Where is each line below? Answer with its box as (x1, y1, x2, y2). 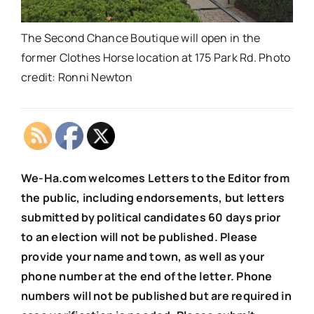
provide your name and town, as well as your (20, 249, 265, 265)
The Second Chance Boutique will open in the (20, 30, 261, 46)
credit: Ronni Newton (20, 69, 132, 86)
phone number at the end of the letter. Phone (20, 268, 273, 285)
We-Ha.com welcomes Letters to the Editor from (20, 170, 289, 186)
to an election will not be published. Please (20, 229, 258, 245)
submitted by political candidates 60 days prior (20, 210, 281, 226)
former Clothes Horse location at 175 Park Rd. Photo (20, 50, 291, 66)
